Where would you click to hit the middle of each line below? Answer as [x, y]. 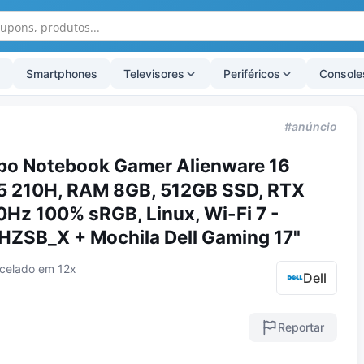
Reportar [301, 327]
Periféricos [252, 74]
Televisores [154, 74]
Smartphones [62, 74]
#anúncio [311, 126]
